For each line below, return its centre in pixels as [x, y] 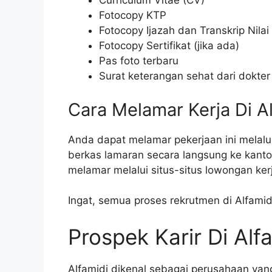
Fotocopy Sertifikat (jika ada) [169, 46]
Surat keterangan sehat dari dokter [185, 76]
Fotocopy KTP [133, 15]
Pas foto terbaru [139, 61]
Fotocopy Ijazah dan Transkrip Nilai [184, 31]
